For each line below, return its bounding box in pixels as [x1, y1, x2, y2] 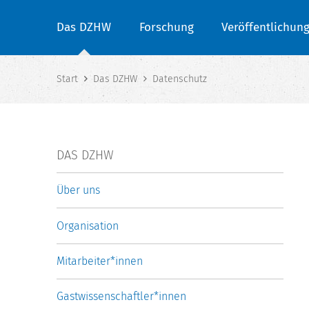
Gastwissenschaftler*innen [57, 289, 186, 303]
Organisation [57, 219, 119, 232]
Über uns [57, 183, 100, 197]
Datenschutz [152, 73, 207, 86]
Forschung [139, 20, 194, 34]
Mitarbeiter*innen [57, 254, 143, 268]
